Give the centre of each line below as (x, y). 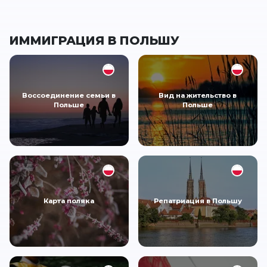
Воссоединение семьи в (69, 96)
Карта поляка (69, 201)
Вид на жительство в (198, 96)
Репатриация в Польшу (198, 201)
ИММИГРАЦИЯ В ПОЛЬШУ (94, 40)
